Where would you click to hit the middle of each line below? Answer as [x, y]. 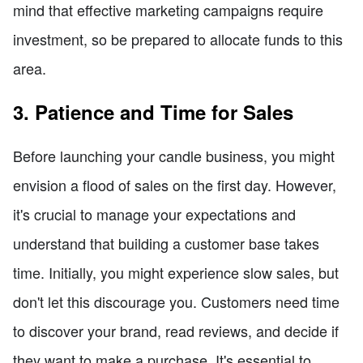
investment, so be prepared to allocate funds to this [178, 38]
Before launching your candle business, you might [174, 155]
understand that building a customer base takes [166, 243]
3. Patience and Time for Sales [153, 111]
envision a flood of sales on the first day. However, [175, 184]
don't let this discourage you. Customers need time [176, 301]
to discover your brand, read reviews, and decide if [176, 330]
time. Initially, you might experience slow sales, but [176, 272]
